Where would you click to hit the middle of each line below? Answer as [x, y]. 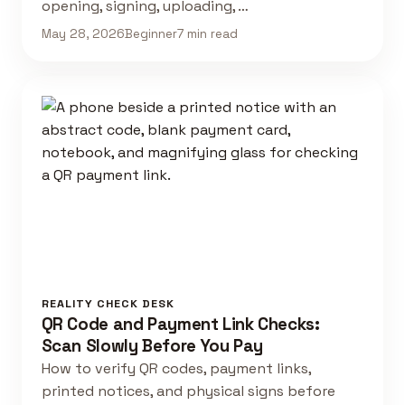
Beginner [151, 33]
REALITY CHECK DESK [108, 304]
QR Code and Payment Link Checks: [180, 325]
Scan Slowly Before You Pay [152, 346]
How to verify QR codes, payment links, [176, 369]
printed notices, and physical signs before [188, 391]
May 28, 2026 [83, 33]
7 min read [207, 33]
